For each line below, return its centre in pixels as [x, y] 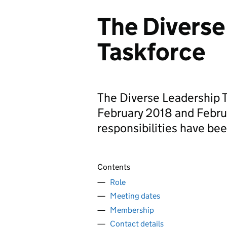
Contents [114, 167]
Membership [132, 210]
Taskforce [151, 52]
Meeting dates [135, 196]
